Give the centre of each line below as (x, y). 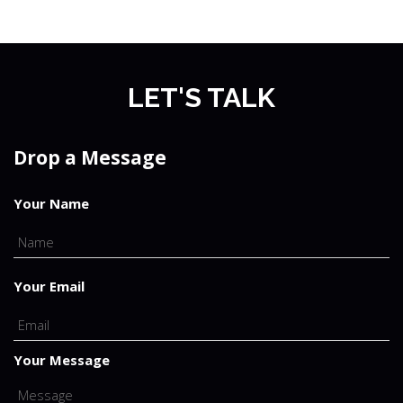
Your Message (62, 360)
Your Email (49, 286)
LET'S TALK (201, 98)
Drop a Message (90, 157)
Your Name (51, 203)
